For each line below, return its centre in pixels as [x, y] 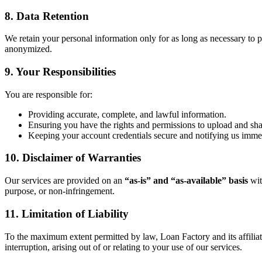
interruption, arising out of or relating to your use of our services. [123, 247]
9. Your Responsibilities [60, 72]
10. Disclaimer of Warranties [73, 158]
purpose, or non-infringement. [60, 191]
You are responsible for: [49, 94]
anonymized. [28, 49]
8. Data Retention [47, 16]
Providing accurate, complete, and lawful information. [127, 114]
